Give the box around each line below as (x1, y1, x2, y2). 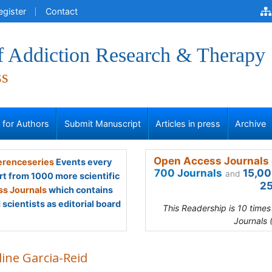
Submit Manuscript (64, 118, 141, 129)
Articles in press (155, 118, 220, 129)
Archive (235, 118, 267, 129)
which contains (47, 185, 113, 195)
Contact (46, 6, 78, 16)
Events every (53, 157, 112, 167)
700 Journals (154, 167, 222, 179)
